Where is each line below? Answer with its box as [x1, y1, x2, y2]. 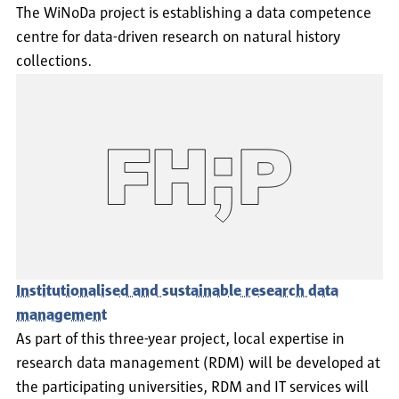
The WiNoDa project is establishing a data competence [16, 4, 371, 21]
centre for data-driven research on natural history [16, 28, 340, 45]
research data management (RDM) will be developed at [16, 355, 380, 372]
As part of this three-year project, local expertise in [16, 331, 345, 348]
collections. [16, 53, 92, 69]
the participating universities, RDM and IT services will [16, 379, 369, 396]
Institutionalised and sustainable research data [16, 283, 338, 300]
